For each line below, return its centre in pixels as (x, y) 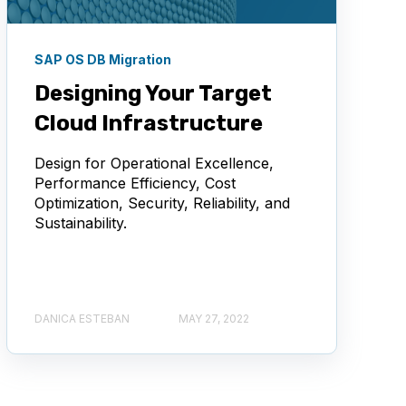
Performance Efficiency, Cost (135, 183)
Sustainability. (80, 222)
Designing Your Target (153, 93)
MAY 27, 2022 (213, 319)
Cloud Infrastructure (148, 123)
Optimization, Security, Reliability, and (162, 203)
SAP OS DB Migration (102, 59)
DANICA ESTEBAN (82, 319)
